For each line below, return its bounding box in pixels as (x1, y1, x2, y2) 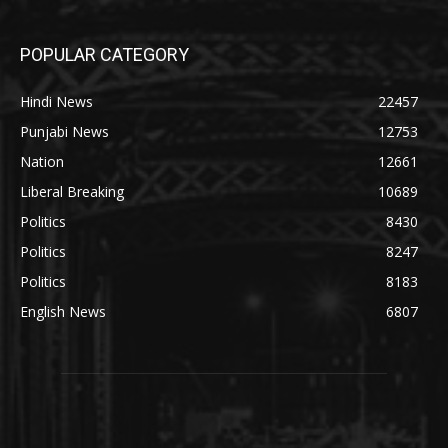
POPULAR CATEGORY (20, 43, 189, 65)
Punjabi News (20, 121, 109, 141)
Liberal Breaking (20, 181, 124, 201)
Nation (20, 151, 64, 171)
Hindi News (20, 91, 93, 111)
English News (20, 301, 106, 321)
